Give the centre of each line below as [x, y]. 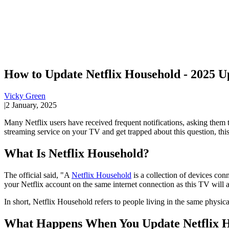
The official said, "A [38, 175]
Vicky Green [25, 96]
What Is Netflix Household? [77, 153]
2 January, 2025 [31, 105]
